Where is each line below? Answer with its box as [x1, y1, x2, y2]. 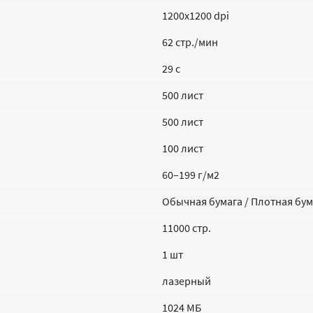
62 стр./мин [162, 35, 218, 49]
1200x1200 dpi [162, 8, 229, 22]
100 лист [162, 141, 203, 155]
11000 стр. [162, 221, 211, 235]
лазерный [162, 274, 211, 288]
